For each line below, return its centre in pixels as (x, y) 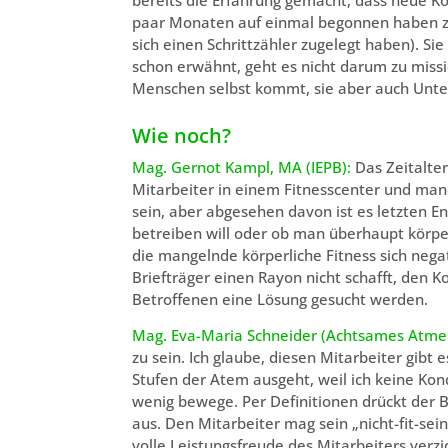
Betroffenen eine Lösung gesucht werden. (280, 298)
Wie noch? (181, 135)
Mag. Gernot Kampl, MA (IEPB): (241, 166)
